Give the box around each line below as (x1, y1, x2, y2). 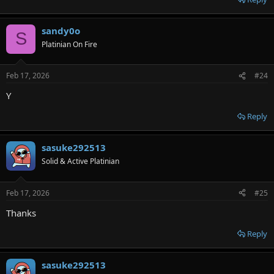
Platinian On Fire (42, 39, 97, 50)
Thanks (6, 206, 36, 219)
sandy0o (42, 24, 80, 37)
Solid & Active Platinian (42, 156, 119, 166)
